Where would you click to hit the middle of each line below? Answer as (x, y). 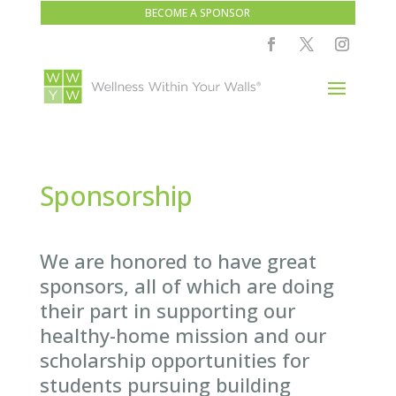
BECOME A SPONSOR (198, 12)
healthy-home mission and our (183, 335)
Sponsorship (116, 196)
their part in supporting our (167, 311)
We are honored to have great (178, 261)
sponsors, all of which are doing (187, 286)
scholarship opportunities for (174, 360)
